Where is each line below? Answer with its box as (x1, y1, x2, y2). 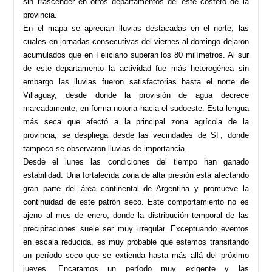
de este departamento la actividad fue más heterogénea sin (23, 63, 249, 73)
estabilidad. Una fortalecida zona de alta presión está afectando (23, 170, 249, 180)
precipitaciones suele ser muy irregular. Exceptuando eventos (23, 223, 249, 233)
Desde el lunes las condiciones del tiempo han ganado (23, 157, 249, 166)
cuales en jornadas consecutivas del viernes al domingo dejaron (23, 36, 249, 46)
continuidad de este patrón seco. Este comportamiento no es (23, 197, 249, 206)
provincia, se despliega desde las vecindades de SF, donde (23, 130, 249, 140)
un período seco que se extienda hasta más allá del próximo (23, 250, 249, 260)
